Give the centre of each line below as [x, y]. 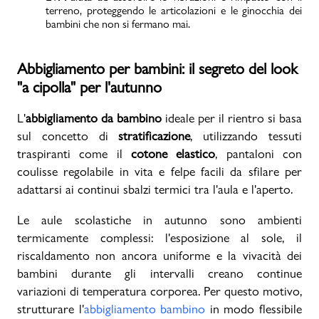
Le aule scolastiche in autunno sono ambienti [159, 219]
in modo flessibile [254, 308]
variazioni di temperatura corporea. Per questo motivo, [159, 291]
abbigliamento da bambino [94, 117]
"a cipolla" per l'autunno [89, 87]
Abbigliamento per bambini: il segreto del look [157, 68]
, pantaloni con [259, 153]
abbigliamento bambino [145, 308]
